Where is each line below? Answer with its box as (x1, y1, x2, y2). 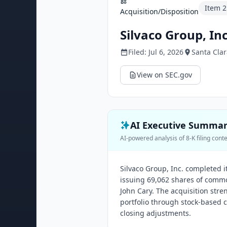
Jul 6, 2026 (148, 47, 183, 57)
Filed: (128, 47, 148, 57)
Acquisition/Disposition (120, 7, 199, 16)
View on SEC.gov (137, 70, 192, 80)
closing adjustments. (120, 208, 191, 218)
